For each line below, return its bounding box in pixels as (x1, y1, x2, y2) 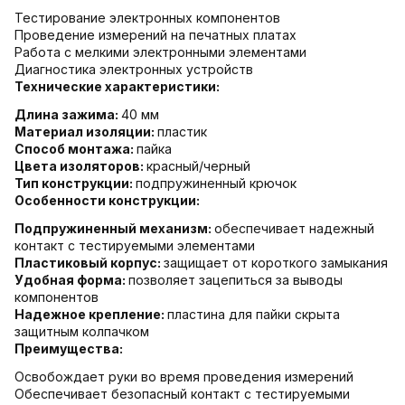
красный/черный (146, 157, 250, 174)
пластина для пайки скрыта (167, 306, 340, 322)
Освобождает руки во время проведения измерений (14, 368, 353, 384)
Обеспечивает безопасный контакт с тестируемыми (14, 385, 350, 401)
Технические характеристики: (14, 78, 220, 94)
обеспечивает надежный (214, 220, 374, 236)
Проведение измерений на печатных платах (14, 26, 297, 42)
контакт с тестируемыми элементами (14, 237, 255, 253)
